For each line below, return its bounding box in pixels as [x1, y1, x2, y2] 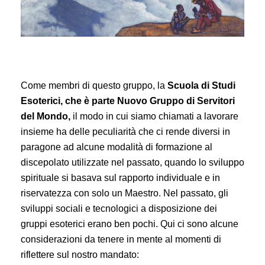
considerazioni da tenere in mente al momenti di [21, 234, 221, 244]
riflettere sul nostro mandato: [21, 249, 139, 260]
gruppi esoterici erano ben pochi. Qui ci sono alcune [21, 218, 238, 229]
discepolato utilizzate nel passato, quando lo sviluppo [21, 157, 244, 167]
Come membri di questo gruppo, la [21, 80, 167, 91]
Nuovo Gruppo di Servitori [117, 95, 235, 106]
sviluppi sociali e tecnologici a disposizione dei [21, 203, 217, 214]
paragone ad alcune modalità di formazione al [21, 141, 212, 152]
